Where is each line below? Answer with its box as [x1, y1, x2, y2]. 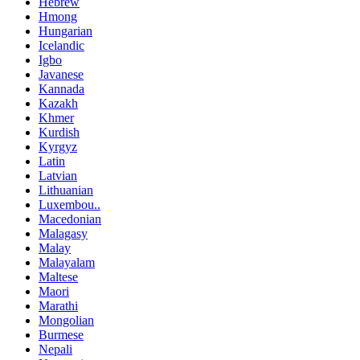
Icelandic [39, 38, 84, 52]
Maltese [39, 269, 78, 284]
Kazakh [39, 96, 78, 110]
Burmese [39, 327, 84, 342]
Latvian [39, 168, 77, 182]
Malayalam [39, 255, 95, 269]
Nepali [39, 342, 72, 356]
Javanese [39, 67, 84, 81]
